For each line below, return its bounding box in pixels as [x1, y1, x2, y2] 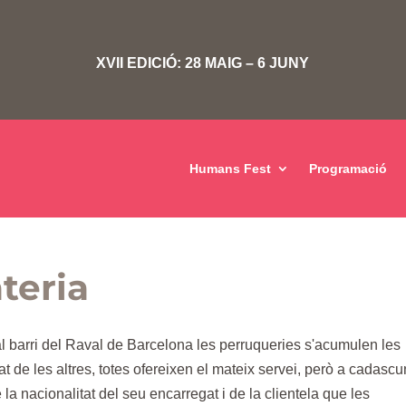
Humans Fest [188, 160, 271, 176]
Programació [308, 160, 387, 176]
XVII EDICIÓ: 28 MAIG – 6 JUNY [96, 54, 310, 71]
